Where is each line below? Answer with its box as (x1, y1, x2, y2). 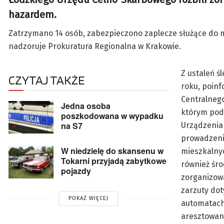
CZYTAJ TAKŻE (8, 72, 84, 88)
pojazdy (61, 165, 91, 177)
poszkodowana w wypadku (61, 110, 163, 122)
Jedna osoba (61, 100, 110, 112)
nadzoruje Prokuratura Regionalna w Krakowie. (8, 41, 181, 51)
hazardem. (8, 8, 56, 21)
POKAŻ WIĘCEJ (68, 195, 108, 202)
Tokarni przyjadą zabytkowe (61, 155, 166, 167)
